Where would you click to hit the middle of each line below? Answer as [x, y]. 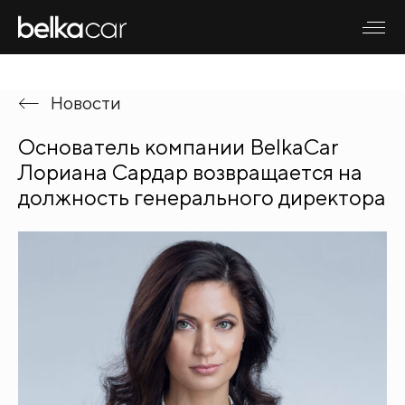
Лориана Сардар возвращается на [190, 172]
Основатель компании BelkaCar [179, 146]
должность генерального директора [202, 197]
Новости [86, 103]
